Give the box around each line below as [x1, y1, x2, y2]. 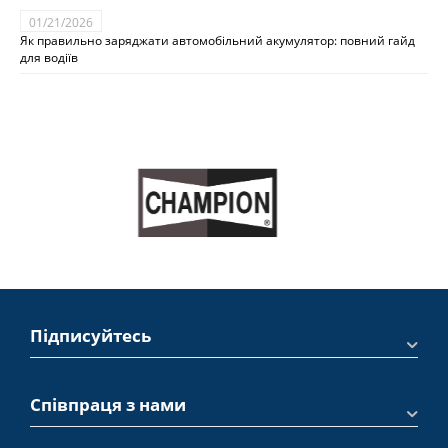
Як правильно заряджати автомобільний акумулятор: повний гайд [20, 32, 415, 50]
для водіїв [20, 49, 78, 67]
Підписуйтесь [30, 324, 151, 348]
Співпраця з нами [30, 393, 186, 417]
